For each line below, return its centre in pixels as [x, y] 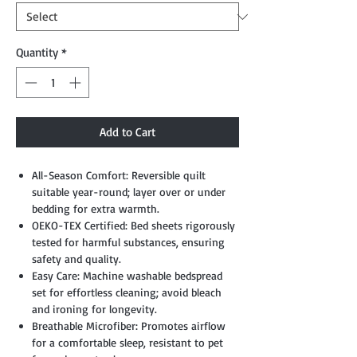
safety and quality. [76, 258]
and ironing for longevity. [94, 308]
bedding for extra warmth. [96, 208]
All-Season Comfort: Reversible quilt [119, 175]
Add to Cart [127, 131]
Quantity [37, 52]
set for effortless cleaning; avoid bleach [127, 292]
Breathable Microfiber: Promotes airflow [129, 325]
